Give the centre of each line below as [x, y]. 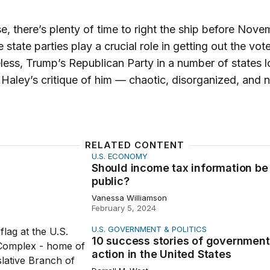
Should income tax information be [180, 168]
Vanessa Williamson [129, 198]
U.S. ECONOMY [119, 156]
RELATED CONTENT [135, 145]
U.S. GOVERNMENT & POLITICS [149, 229]
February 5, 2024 [124, 208]
